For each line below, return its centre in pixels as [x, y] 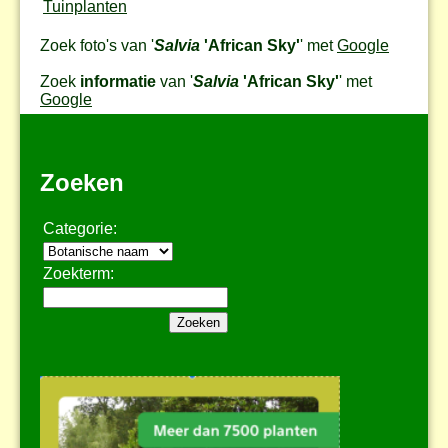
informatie [118, 81]
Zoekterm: [78, 273]
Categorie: [80, 228]
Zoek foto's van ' [97, 45]
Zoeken [82, 182]
